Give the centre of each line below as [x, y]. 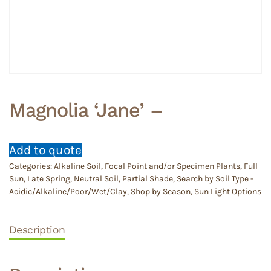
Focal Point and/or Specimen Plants [172, 166]
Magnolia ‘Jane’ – [86, 110]
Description [37, 230]
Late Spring [49, 179]
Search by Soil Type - [215, 179]
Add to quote [45, 150]
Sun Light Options [228, 191]
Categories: [31, 166]
